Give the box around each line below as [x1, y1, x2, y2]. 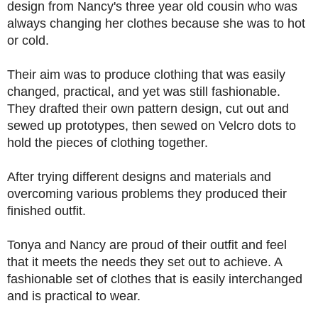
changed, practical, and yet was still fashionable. [7, 84, 284, 99]
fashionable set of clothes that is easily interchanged [7, 272, 302, 287]
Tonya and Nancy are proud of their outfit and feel [7, 238, 287, 253]
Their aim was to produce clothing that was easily [7, 67, 285, 82]
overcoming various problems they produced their [7, 187, 287, 202]
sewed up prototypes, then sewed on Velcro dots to [7, 119, 296, 133]
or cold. [7, 33, 53, 48]
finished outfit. [7, 204, 89, 219]
